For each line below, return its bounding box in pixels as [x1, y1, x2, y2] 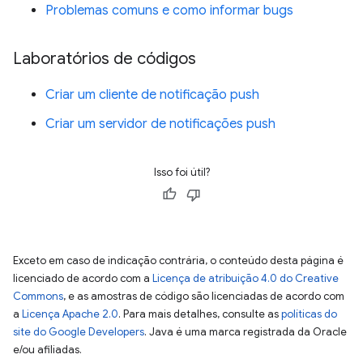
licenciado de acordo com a [13, 271, 152, 285]
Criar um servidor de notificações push [45, 115, 275, 132]
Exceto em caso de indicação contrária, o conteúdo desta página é [13, 253, 344, 267]
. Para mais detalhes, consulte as [118, 306, 281, 321]
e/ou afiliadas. [13, 342, 82, 357]
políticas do [281, 306, 337, 321]
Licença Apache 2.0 [22, 306, 118, 321]
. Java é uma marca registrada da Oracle [144, 324, 347, 339]
